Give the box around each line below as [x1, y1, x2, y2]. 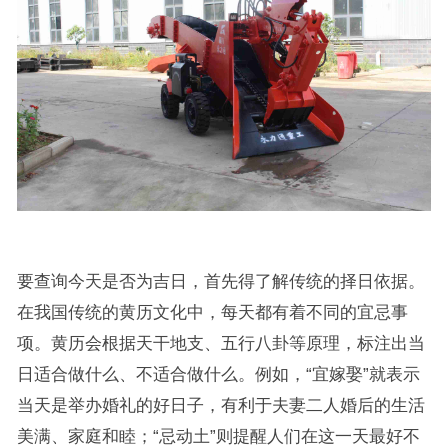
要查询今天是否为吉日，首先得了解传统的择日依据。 [16, 272, 425, 291]
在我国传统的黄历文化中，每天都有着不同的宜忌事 [16, 303, 408, 322]
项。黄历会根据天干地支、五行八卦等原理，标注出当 [16, 334, 425, 353]
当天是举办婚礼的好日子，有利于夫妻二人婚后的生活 [16, 396, 425, 415]
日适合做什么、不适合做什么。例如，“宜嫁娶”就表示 [16, 365, 420, 384]
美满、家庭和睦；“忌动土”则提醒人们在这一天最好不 [16, 427, 420, 446]
